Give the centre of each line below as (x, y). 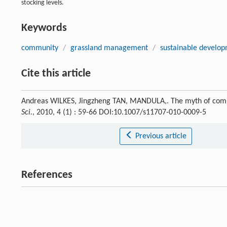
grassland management (109, 48)
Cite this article (56, 74)
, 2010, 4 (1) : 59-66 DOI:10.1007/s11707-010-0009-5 (119, 112)
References (47, 175)
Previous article (161, 136)
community (40, 48)
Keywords (44, 28)
